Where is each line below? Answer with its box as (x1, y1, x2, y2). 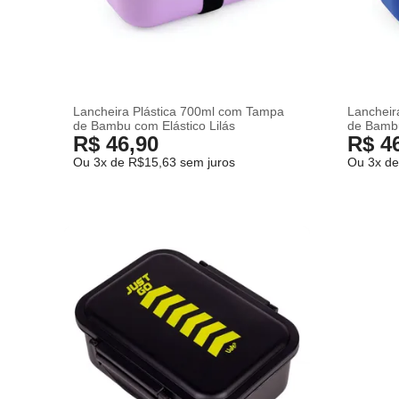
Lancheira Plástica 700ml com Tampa (73, 103, 285, 118)
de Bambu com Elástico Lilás (73, 118, 236, 133)
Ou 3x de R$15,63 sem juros (73, 154, 236, 169)
